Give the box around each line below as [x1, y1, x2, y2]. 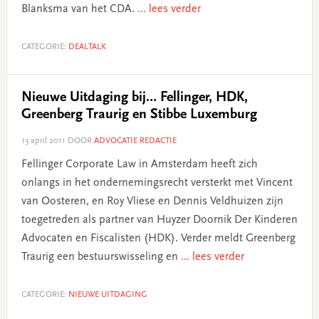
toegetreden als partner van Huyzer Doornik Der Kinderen [21, 214, 298, 226]
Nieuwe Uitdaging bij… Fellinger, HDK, [21, 90, 248, 105]
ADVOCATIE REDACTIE [93, 136, 177, 145]
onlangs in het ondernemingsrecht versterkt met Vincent [21, 177, 293, 189]
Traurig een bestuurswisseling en [21, 251, 181, 263]
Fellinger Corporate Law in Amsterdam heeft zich [21, 158, 258, 170]
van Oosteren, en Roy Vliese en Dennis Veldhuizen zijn [21, 195, 283, 207]
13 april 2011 [21, 136, 66, 145]
